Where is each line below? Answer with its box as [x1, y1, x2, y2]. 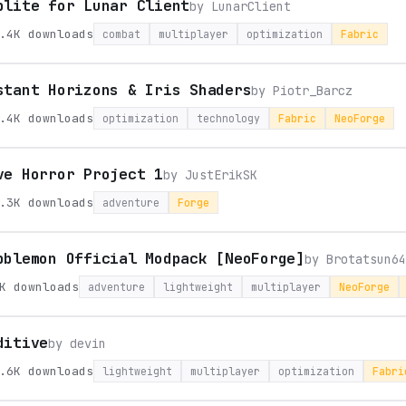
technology [197, 111, 260, 125]
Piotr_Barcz [273, 82, 353, 99]
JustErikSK [184, 167, 257, 183]
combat [102, 27, 140, 41]
